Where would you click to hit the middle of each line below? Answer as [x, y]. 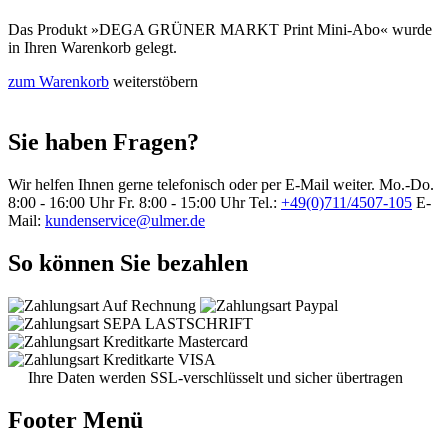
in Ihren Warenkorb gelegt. [92, 48]
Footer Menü [75, 419]
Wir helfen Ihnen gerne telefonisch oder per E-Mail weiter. [191, 184]
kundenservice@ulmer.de [125, 220]
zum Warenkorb [58, 82]
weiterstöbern [155, 82]
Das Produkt [49, 30]
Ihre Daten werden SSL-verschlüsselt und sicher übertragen [215, 377]
